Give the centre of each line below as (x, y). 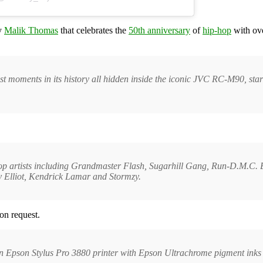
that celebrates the (93, 30)
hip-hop (217, 30)
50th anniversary (159, 30)
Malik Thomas (31, 30)
